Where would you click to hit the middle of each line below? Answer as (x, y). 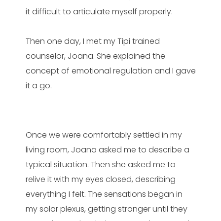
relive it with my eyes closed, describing (100, 180)
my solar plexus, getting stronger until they (106, 209)
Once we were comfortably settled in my (104, 135)
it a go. (38, 86)
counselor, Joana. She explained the (95, 56)
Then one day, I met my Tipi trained (92, 41)
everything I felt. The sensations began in (104, 194)
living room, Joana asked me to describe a (107, 150)
